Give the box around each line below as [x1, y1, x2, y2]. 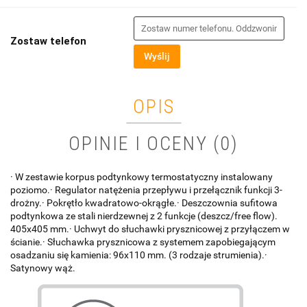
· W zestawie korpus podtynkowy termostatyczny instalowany [10, 171, 273, 183]
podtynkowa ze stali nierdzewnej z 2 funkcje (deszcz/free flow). [10, 210, 278, 222]
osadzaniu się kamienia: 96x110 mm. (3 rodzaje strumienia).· [10, 249, 267, 261]
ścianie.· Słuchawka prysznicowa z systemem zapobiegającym [10, 236, 275, 248]
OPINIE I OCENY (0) [69, 132, 238, 156]
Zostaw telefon [10, 35, 86, 48]
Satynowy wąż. [10, 262, 75, 274]
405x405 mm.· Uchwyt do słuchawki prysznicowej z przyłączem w [10, 223, 290, 235]
